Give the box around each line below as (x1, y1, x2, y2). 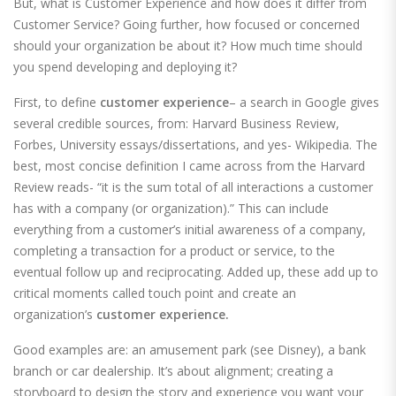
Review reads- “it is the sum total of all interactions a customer (13, 179, 373, 196)
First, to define (13, 94, 100, 111)
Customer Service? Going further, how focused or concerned (13, 16, 360, 34)
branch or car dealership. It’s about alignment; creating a (13, 362, 333, 380)
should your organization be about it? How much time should (13, 37, 362, 55)
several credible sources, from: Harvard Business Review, (13, 115, 339, 133)
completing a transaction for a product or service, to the (13, 242, 335, 260)
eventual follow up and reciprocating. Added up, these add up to (13, 263, 378, 281)
